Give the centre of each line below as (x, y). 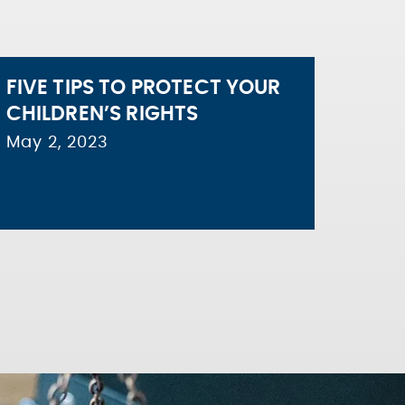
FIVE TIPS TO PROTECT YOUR (143, 88)
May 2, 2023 (57, 143)
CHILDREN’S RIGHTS (102, 114)
